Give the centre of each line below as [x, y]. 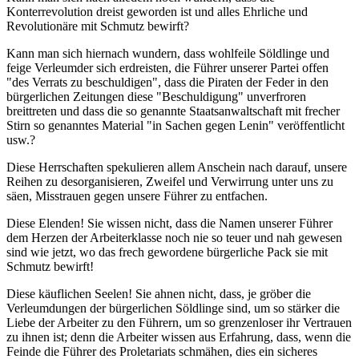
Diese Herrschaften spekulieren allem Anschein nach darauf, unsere [177, 167]
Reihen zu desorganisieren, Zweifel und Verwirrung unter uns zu [170, 182]
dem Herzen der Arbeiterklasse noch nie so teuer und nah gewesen [174, 238]
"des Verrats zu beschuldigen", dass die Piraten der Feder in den [167, 83]
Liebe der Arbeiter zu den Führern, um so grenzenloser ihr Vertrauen [179, 323]
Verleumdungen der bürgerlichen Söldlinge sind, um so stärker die [173, 309]
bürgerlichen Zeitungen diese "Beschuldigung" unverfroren [156, 97]
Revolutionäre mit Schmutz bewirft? [98, 26]
